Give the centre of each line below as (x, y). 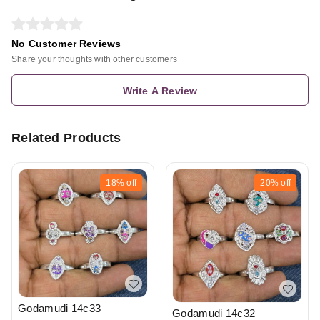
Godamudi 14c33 (60, 309)
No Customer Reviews (66, 44)
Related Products (66, 138)
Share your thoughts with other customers (94, 59)
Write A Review (160, 91)
